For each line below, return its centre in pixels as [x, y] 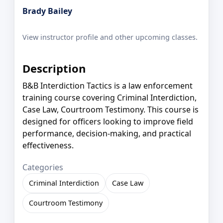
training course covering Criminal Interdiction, [110, 98]
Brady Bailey [47, 11]
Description [54, 68]
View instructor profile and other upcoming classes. [110, 37]
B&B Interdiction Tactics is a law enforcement [108, 86]
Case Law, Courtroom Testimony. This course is [111, 110]
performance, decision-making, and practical [107, 134]
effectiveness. [48, 146]
